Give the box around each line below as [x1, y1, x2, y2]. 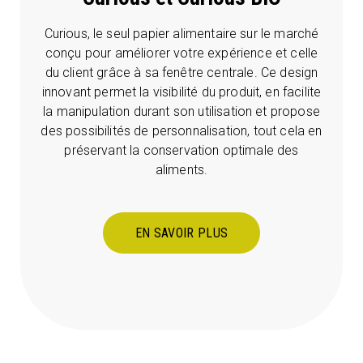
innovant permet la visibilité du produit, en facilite [41, 84, 322, 100]
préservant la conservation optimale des [64, 143, 299, 159]
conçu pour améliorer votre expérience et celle [45, 45, 318, 62]
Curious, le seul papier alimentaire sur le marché [44, 26, 319, 42]
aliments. [155, 162, 208, 178]
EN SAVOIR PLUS [135, 225, 228, 241]
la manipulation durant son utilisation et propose [43, 104, 320, 120]
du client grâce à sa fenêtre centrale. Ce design [45, 65, 318, 81]
